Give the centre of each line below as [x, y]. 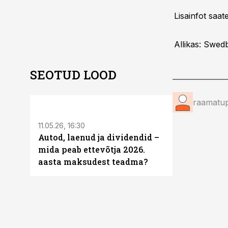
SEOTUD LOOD [73, 75]
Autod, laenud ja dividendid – [99, 137]
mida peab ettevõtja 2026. [92, 149]
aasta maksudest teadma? [93, 162]
